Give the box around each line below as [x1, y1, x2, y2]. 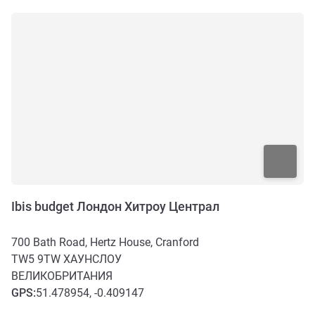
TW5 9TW [11, 252, 63, 266]
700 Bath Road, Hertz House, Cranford [11, 236, 199, 250]
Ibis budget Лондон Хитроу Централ [11, 199, 219, 214]
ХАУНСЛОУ [63, 252, 122, 266]
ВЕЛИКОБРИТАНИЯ [11, 269, 112, 283]
